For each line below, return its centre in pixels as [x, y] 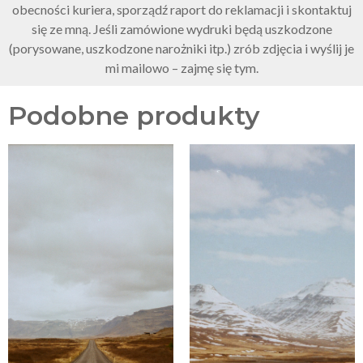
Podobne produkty [134, 116]
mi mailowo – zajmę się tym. [181, 68]
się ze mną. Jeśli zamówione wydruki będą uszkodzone [181, 29]
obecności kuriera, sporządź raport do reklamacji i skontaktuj [181, 10]
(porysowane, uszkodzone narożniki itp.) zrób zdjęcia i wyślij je [181, 49]
